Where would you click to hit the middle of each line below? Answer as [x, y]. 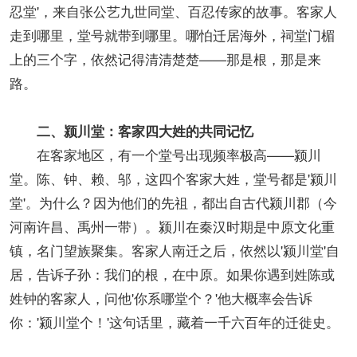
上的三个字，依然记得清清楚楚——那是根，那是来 [165, 59]
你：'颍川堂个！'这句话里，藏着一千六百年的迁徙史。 [175, 322]
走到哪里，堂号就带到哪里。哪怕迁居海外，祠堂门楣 [172, 35]
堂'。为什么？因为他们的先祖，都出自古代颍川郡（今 [173, 202]
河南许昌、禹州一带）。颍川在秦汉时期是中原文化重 [172, 226]
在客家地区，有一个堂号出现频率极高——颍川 [165, 155]
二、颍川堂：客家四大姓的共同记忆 [145, 131]
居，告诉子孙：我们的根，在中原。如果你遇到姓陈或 [172, 274]
